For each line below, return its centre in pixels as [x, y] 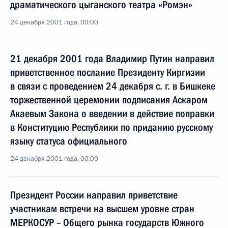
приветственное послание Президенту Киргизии [108, 72]
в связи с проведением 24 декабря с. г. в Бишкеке [113, 86]
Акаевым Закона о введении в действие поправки [112, 113]
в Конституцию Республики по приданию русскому [111, 127]
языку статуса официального [69, 141]
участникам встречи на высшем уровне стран [102, 209]
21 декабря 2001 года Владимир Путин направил [112, 59]
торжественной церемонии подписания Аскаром [109, 100]
